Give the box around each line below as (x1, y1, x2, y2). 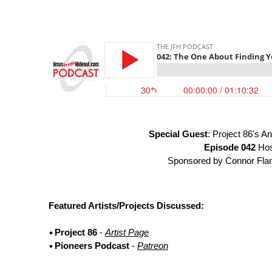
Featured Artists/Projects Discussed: (49, 200, 204, 211)
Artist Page (105, 227, 149, 237)
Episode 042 (203, 143, 256, 153)
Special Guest (148, 129, 208, 140)
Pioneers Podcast (55, 240, 129, 251)
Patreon (137, 240, 168, 251)
